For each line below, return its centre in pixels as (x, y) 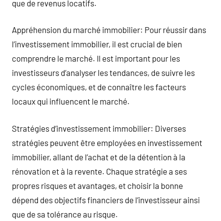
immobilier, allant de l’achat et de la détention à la (99, 157)
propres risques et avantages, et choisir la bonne (97, 185)
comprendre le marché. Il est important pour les (96, 58)
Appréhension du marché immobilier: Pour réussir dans (109, 30)
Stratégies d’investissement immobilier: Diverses (99, 128)
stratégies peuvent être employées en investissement (107, 142)
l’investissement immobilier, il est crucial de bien (97, 44)
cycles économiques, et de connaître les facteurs (99, 87)
